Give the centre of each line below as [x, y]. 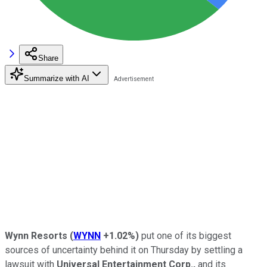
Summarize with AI [57, 78]
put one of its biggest [185, 235]
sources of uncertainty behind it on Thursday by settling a [124, 250]
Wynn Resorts [37, 235]
